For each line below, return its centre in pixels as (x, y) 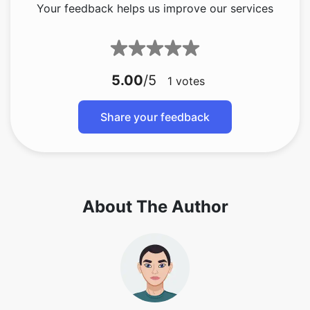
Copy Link (155, 287)
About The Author (155, 206)
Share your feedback (155, 117)
